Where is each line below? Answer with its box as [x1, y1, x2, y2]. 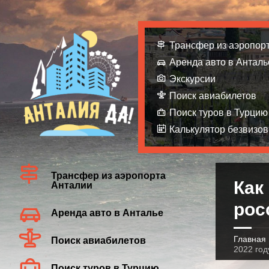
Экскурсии [169, 74, 216, 84]
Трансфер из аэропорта [51, 171, 166, 181]
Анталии [51, 180, 92, 190]
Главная [233, 234, 266, 244]
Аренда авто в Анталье [51, 208, 163, 218]
